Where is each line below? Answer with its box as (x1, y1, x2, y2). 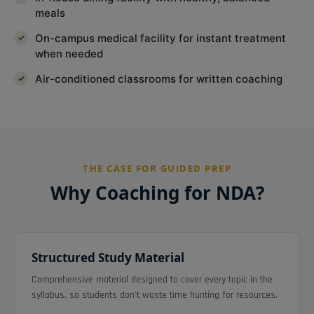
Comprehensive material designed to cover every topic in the (32, 273, 273, 286)
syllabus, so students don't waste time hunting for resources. (32, 288, 278, 301)
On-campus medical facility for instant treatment (35, 31, 286, 45)
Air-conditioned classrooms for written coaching (35, 71, 282, 86)
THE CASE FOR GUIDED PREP (83, 161, 231, 175)
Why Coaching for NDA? (50, 179, 264, 205)
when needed (35, 46, 103, 60)
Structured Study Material (32, 249, 184, 266)
